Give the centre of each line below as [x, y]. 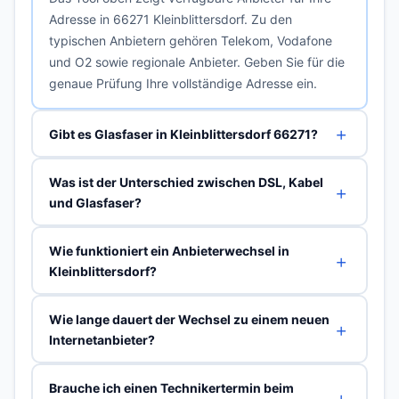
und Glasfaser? [95, 202]
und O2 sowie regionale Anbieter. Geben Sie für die [196, 61]
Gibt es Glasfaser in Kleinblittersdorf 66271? [183, 134]
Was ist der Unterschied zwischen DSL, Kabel [186, 182]
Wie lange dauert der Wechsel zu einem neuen [189, 319]
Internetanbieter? [102, 339]
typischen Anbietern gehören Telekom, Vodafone [190, 40]
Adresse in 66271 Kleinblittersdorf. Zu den [170, 19]
